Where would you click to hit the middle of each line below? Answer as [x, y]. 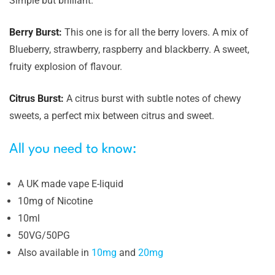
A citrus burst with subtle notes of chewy [154, 99]
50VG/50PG [44, 235]
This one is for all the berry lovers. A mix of [157, 32]
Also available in [55, 253]
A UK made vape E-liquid [71, 184]
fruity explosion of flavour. [66, 67]
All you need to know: [73, 149]
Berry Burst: [37, 32]
